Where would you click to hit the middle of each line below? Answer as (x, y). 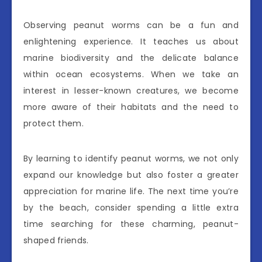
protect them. (54, 123)
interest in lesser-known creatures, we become (131, 90)
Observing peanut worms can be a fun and (131, 25)
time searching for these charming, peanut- (131, 224)
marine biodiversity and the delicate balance (131, 58)
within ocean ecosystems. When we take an (131, 74)
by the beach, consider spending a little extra (131, 207)
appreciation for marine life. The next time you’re (131, 191)
